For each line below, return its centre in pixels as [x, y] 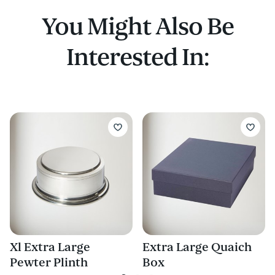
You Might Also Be [137, 27]
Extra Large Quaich [197, 248]
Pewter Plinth [49, 263]
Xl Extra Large [50, 248]
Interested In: [137, 58]
